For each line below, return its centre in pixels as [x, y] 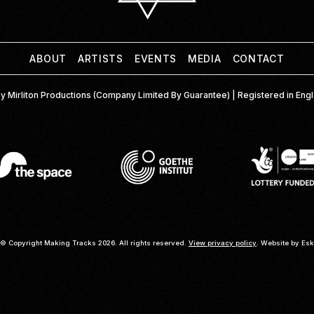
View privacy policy [223, 243]
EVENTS [156, 58]
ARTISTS [100, 58]
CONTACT [258, 58]
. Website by [279, 243]
